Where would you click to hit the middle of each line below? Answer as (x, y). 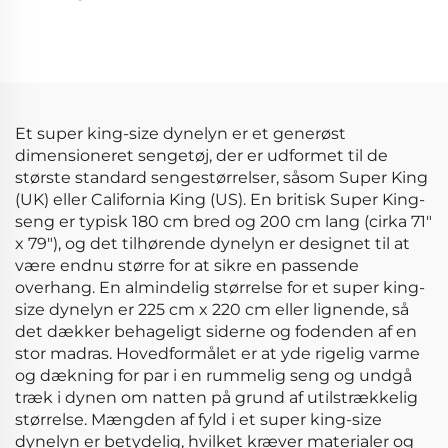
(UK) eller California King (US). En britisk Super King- (220, 199)
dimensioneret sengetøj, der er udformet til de (201, 155)
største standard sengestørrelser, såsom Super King (221, 177)
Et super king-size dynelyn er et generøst (180, 133)
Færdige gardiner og (336, 13)
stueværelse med (336, 57)
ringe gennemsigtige (336, 79)
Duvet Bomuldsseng (112, 35)
